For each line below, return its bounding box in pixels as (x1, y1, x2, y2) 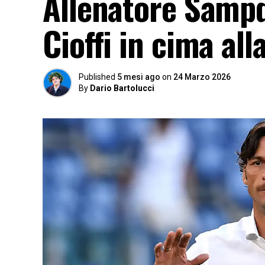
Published (79, 72, 115, 82)
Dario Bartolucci (90, 83, 154, 93)
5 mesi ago (117, 72, 160, 82)
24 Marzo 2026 (173, 72, 231, 82)
